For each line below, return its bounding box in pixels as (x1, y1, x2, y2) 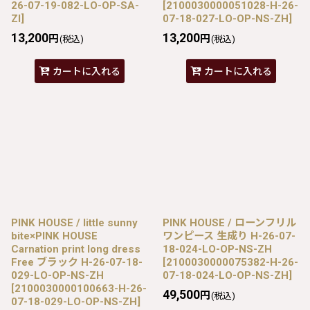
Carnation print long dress (11, 242, 140, 255)
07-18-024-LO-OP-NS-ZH (163, 268, 289, 282)
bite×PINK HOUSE (11, 229, 98, 242)
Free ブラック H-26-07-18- (11, 255, 143, 268)
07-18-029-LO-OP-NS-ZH (11, 295, 137, 308)
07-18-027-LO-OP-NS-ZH (163, 12, 289, 25)
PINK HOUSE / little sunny (11, 216, 138, 229)
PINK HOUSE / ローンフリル (163, 216, 296, 229)
